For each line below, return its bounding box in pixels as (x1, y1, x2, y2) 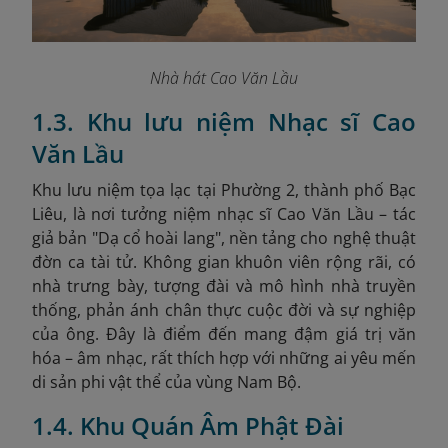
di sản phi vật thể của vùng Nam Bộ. (32, 370, 301, 393)
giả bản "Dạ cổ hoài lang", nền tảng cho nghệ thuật (32, 226, 416, 249)
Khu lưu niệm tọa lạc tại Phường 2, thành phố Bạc (32, 178, 416, 201)
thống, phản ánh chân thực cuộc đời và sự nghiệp (32, 298, 416, 321)
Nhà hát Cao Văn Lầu (150, 66, 298, 89)
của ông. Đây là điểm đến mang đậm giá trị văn (32, 322, 416, 345)
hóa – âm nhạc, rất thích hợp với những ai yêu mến (32, 346, 416, 369)
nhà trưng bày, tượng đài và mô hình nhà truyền (32, 274, 416, 297)
